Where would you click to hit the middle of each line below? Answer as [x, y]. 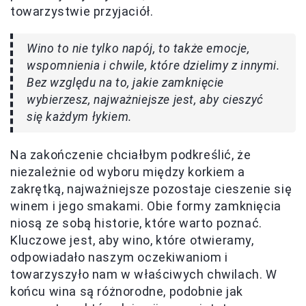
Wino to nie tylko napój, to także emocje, [138, 48]
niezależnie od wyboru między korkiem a [128, 172]
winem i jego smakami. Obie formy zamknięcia [146, 206]
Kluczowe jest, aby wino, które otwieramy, [132, 240]
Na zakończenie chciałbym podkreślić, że [131, 155]
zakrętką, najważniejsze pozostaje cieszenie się [151, 189]
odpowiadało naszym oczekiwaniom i [119, 257]
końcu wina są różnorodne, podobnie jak [127, 291]
